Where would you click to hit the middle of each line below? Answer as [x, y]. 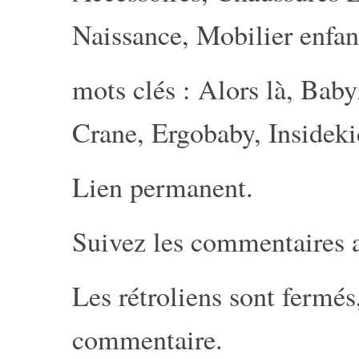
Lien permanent [159, 187]
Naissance [127, 34]
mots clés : [135, 89]
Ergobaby [203, 132]
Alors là [242, 89]
